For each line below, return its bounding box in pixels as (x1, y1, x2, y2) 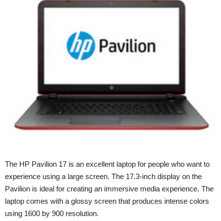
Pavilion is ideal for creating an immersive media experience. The (5, 184, 214, 193)
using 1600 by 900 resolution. (5, 209, 99, 218)
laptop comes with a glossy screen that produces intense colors (5, 197, 209, 206)
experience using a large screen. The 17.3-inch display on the (5, 172, 202, 181)
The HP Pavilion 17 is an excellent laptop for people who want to (5, 160, 210, 169)
